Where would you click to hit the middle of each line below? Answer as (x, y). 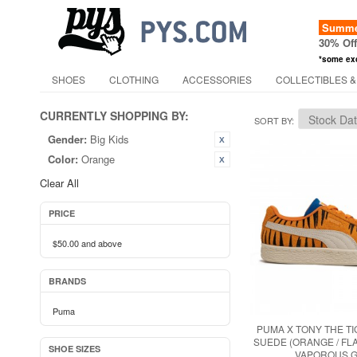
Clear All (59, 183)
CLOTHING (134, 79)
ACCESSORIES (217, 79)
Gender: (67, 139)
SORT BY (273, 120)
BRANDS (67, 281)
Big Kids (110, 139)
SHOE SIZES (75, 349)
